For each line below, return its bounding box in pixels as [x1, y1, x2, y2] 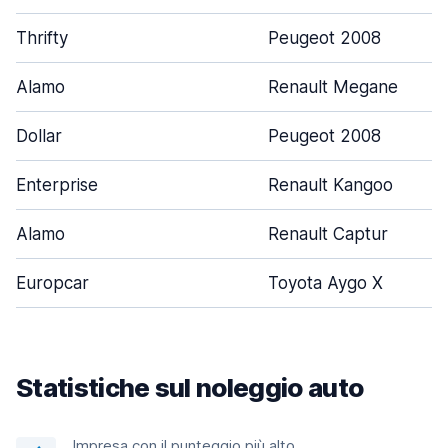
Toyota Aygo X [268, 273, 383, 293]
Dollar [16, 126, 62, 146]
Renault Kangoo [268, 175, 393, 195]
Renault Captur [268, 224, 388, 244]
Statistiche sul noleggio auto [16, 372, 364, 403]
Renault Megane [268, 77, 398, 97]
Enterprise [16, 175, 98, 195]
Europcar [16, 273, 89, 293]
